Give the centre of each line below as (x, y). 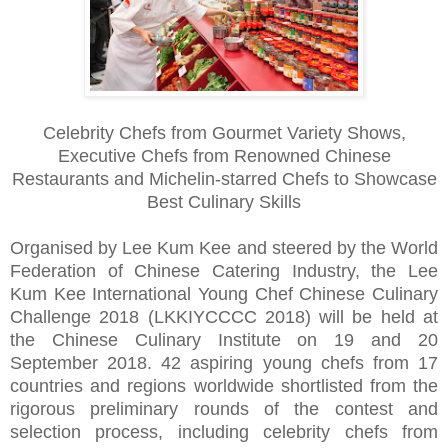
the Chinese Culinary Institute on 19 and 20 (224, 339)
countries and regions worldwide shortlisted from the (224, 385)
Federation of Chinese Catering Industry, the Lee (224, 270)
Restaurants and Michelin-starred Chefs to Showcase (224, 178)
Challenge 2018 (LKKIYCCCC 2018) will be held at (224, 316)
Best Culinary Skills (224, 201)
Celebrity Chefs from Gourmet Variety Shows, (224, 132)
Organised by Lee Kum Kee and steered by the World (224, 247)
